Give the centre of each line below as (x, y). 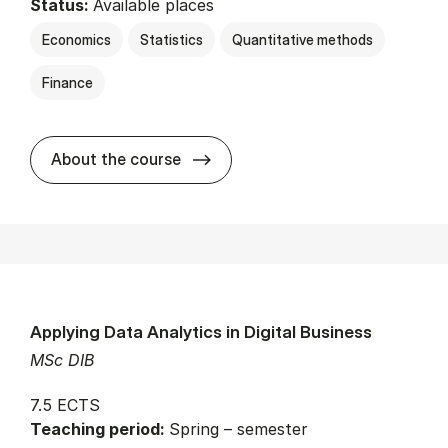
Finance (67, 82)
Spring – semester (238, 428)
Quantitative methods (302, 39)
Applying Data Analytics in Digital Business (201, 331)
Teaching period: (99, 428)
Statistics (171, 39)
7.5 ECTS (65, 404)
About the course (116, 158)
